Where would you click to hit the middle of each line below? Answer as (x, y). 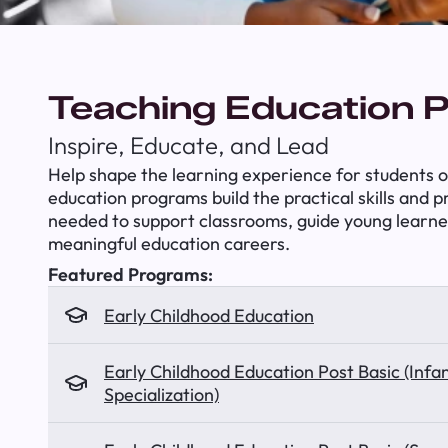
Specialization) (161, 394)
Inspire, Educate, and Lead (188, 145)
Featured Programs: (130, 274)
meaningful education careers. (169, 243)
